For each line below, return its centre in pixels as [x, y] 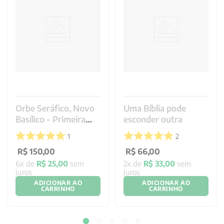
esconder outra [153, 119]
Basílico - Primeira [50, 119]
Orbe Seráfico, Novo [55, 108]
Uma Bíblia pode [155, 108]
